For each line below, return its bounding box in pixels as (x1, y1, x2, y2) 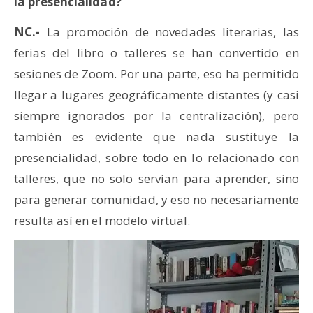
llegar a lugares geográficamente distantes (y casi (14, 87, 299, 103)
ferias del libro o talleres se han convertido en (14, 45, 299, 61)
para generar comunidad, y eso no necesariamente (14, 191, 299, 208)
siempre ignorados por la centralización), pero (14, 108, 299, 124)
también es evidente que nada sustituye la (14, 129, 299, 145)
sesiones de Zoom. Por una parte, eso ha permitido (14, 66, 299, 82)
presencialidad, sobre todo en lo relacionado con (14, 150, 299, 166)
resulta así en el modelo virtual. (14, 212, 191, 228)
